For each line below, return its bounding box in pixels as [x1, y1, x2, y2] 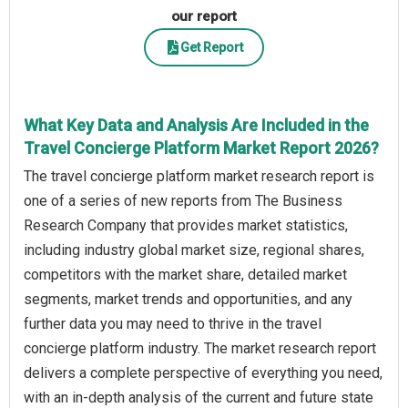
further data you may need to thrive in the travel [24, 315, 321, 333]
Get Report [179, 39, 243, 55]
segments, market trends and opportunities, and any [24, 291, 352, 309]
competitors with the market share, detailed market [24, 266, 347, 284]
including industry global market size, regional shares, [24, 241, 364, 260]
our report [171, 8, 237, 25]
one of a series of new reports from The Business [24, 192, 342, 210]
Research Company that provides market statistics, [24, 217, 348, 235]
